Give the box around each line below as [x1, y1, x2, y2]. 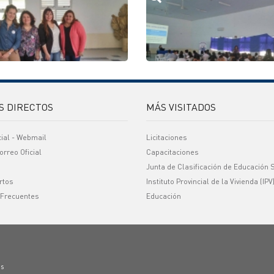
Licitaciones [146, 133, 187, 142]
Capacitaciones [146, 147, 199, 157]
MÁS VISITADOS [146, 100, 216, 113]
